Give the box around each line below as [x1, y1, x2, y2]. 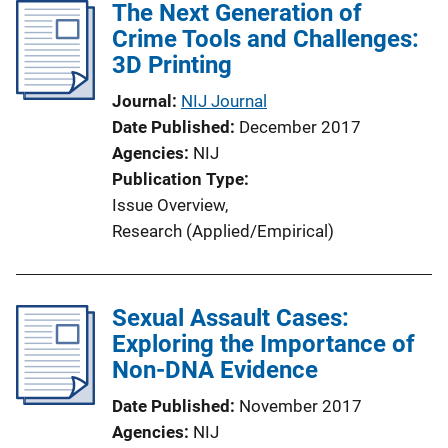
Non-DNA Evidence [112, 355, 318, 384]
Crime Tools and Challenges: [112, 24, 419, 53]
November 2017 [239, 395, 362, 416]
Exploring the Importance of [112, 329, 415, 358]
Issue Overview [112, 194, 225, 215]
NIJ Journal [181, 90, 267, 111]
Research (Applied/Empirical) [112, 220, 334, 241]
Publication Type [112, 168, 244, 189]
